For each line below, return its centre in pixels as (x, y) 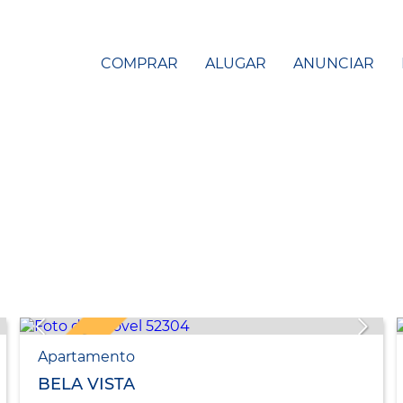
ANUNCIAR (334, 63)
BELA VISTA (86, 385)
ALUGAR (236, 63)
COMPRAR (139, 63)
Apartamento (86, 357)
